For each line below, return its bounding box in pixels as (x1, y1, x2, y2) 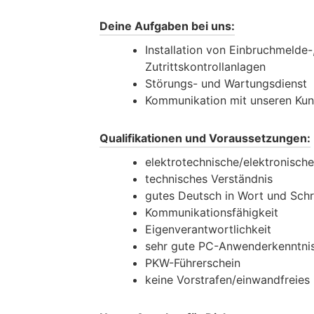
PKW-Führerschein (145, 255, 240, 270)
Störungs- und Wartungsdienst (145, 76, 307, 90)
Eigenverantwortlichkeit (145, 221, 271, 236)
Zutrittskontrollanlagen (145, 59, 266, 74)
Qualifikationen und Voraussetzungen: (100, 130, 310, 145)
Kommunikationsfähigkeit (145, 205, 278, 219)
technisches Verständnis (145, 171, 273, 186)
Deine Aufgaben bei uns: (100, 18, 235, 33)
